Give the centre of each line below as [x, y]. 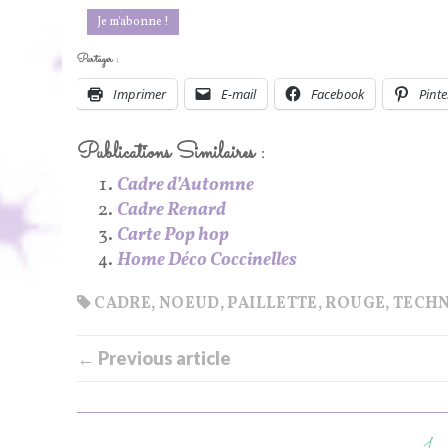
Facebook [337, 94]
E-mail [238, 94]
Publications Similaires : [171, 154]
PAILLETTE [272, 304]
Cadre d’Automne [185, 186]
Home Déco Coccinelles [207, 261]
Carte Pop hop [173, 236]
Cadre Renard [171, 211]
